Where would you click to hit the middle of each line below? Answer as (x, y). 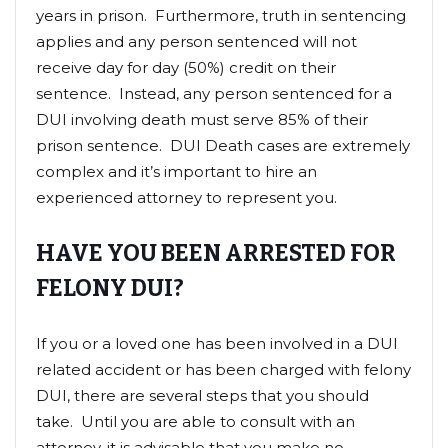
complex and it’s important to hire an (176, 171)
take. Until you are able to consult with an (195, 421)
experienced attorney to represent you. (186, 197)
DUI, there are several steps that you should (202, 395)
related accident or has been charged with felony (223, 369)
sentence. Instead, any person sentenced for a (214, 93)
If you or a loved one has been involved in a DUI (217, 343)
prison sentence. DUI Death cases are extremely (223, 145)
